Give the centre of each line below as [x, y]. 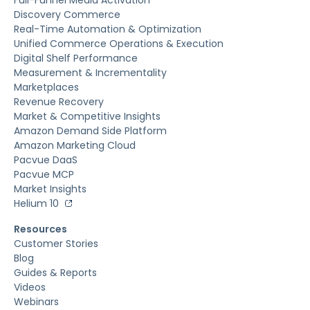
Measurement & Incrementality [90, 72]
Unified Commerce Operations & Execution [119, 43]
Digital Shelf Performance [76, 58]
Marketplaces [46, 87]
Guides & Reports [55, 272]
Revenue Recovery [59, 101]
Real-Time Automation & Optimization [108, 29]
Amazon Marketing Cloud [75, 145]
